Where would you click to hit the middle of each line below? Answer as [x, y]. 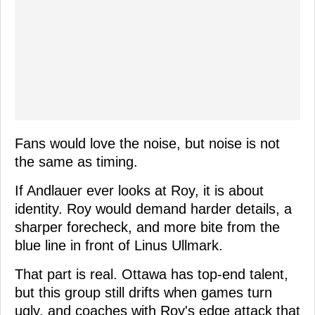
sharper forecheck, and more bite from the [147, 227]
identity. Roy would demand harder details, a [153, 208]
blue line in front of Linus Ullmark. [119, 245]
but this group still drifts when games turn [143, 292]
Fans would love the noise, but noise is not [147, 143]
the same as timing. [76, 161]
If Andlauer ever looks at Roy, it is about [139, 190]
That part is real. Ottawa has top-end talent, [152, 274]
